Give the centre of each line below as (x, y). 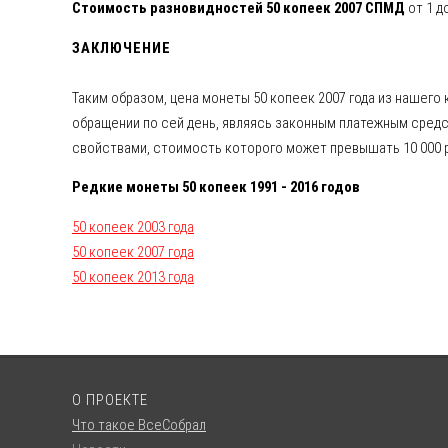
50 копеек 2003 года (133, 227)
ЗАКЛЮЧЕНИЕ (121, 47)
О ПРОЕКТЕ (110, 400)
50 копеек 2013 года (133, 277)
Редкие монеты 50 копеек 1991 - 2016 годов (216, 187)
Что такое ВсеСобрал (139, 425)
